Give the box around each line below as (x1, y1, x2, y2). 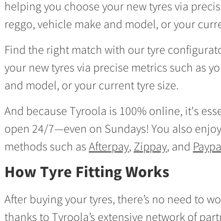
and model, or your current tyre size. (4, 77, 179, 93)
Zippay (134, 139, 167, 154)
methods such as (4, 139, 89, 154)
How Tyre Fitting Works (4, 162, 169, 182)
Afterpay (89, 139, 129, 154)
